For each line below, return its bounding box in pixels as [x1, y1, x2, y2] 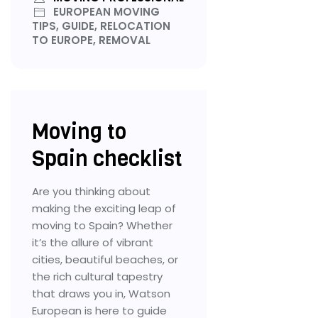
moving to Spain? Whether [32, 217, 172, 233]
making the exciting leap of [32, 200, 176, 216]
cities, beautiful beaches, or [32, 251, 178, 267]
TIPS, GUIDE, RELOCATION [32, 18, 170, 33]
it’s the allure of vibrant [32, 234, 153, 250]
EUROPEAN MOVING [50, 4, 160, 19]
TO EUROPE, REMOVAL [32, 32, 150, 48]
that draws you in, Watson [32, 285, 170, 301]
